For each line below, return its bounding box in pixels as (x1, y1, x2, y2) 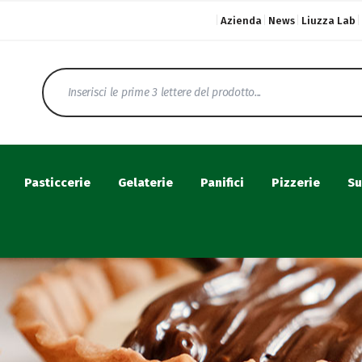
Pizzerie (271, 175, 320, 190)
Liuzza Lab (301, 15, 356, 27)
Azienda (221, 15, 262, 27)
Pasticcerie (23, 175, 90, 190)
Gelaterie (117, 175, 173, 190)
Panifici (200, 175, 244, 190)
